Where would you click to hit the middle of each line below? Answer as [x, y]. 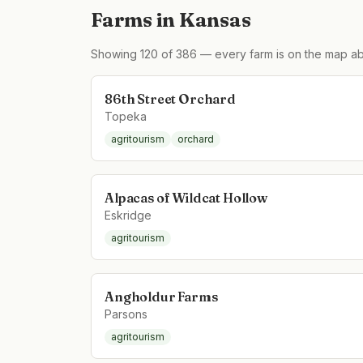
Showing [115, 54]
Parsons [126, 314]
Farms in [135, 20]
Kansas [215, 20]
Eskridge [128, 215]
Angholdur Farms [161, 297]
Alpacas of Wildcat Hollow [186, 198]
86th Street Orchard [170, 99]
